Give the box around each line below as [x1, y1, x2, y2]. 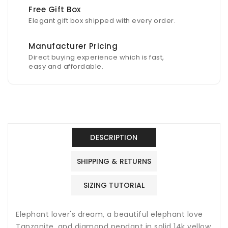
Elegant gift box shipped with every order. [28, 16, 176, 26]
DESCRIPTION [90, 132, 138, 143]
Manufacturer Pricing [28, 41, 118, 52]
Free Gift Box [28, 4, 81, 15]
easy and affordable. [28, 62, 103, 72]
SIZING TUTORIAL [83, 180, 145, 191]
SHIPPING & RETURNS [76, 156, 152, 167]
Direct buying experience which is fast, [28, 52, 164, 63]
